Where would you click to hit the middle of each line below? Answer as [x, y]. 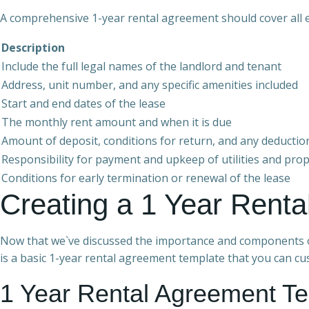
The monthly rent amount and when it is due [117, 122]
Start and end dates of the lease [83, 103]
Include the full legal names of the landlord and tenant [141, 66]
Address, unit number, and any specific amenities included [150, 85]
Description [33, 48]
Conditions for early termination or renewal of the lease [146, 178]
